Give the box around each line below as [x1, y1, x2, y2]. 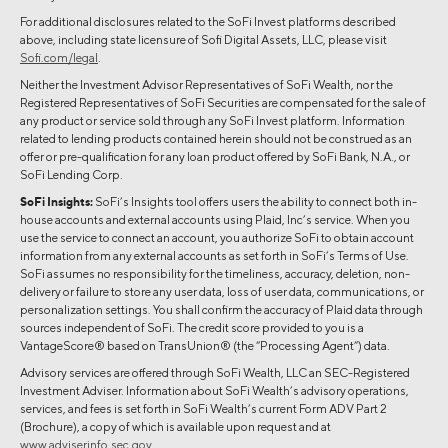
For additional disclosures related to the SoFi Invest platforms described [20, 13, 396, 29]
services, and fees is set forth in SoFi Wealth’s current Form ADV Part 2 [20, 400, 387, 416]
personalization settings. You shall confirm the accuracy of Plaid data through [20, 301, 423, 317]
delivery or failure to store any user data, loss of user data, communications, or [20, 283, 424, 299]
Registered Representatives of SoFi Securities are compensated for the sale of [20, 94, 426, 110]
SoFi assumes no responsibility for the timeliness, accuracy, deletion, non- [20, 265, 410, 281]
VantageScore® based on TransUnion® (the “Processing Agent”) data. [20, 337, 390, 353]
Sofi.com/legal [20, 49, 98, 65]
